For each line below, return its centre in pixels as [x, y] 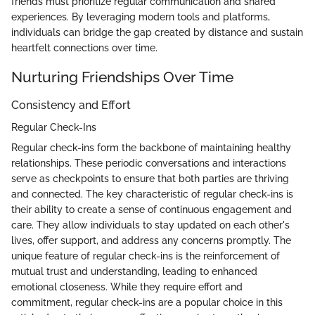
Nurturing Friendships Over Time [122, 77]
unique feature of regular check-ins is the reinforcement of [146, 256]
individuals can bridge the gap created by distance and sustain [157, 33]
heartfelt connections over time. [84, 48]
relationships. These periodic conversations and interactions [149, 163]
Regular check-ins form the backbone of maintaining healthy [151, 147]
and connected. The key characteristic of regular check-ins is [152, 194]
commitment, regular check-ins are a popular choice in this [147, 302]
